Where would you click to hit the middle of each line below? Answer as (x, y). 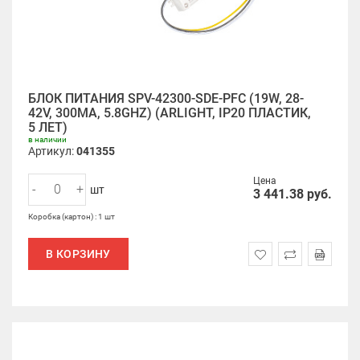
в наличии (47, 139)
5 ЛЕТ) (48, 127)
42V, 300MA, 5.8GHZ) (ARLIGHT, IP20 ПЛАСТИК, (170, 113)
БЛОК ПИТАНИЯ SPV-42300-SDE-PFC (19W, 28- (166, 98)
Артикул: (52, 151)
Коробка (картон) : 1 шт (72, 217)
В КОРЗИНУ (78, 254)
